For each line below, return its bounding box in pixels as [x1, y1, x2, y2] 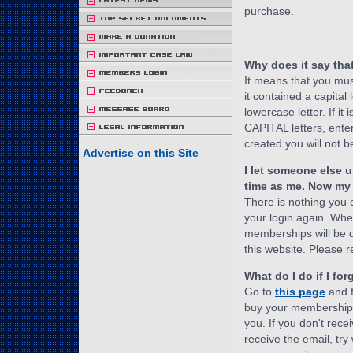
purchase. [244, 5, 294, 17]
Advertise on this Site [83, 147, 199, 159]
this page [275, 285, 325, 298]
